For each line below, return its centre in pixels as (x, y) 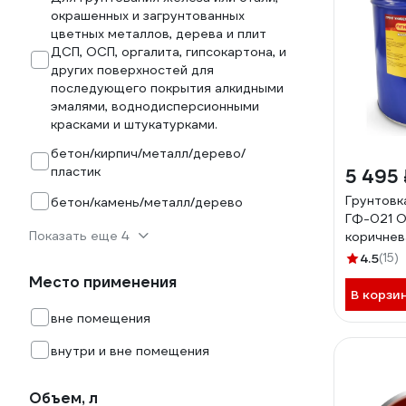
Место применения (103, 282)
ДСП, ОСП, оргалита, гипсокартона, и (169, 52)
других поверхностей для (132, 70)
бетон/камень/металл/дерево (147, 202)
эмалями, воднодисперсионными (155, 106)
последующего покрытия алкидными (167, 88)
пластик (76, 171)
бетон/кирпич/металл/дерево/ (148, 153)
